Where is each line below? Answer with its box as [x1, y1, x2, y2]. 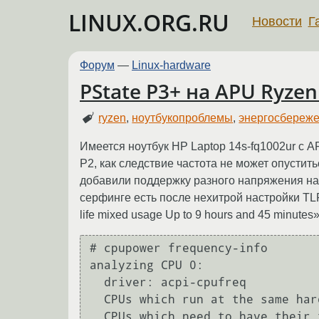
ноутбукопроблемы [132, 111, 234, 124]
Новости [252, 14, 302, 28]
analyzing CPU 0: [90, 258, 204, 273]
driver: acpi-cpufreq [90, 276, 104, 290]
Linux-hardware [132, 59, 211, 71]
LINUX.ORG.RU [68, 7, 229, 38]
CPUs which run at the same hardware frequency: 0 [90, 293, 104, 307]
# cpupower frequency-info [90, 241, 268, 256]
